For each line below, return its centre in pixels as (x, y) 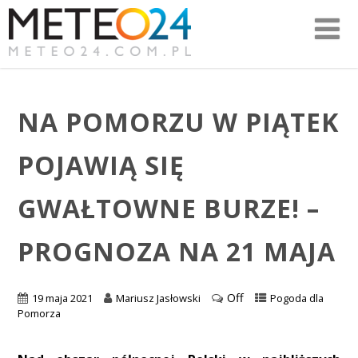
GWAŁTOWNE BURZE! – (168, 208)
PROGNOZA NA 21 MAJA (176, 251)
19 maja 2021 (62, 298)
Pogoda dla (296, 298)
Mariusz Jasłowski (158, 298)
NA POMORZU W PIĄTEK (178, 121)
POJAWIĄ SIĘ (101, 165)
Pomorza (39, 314)
